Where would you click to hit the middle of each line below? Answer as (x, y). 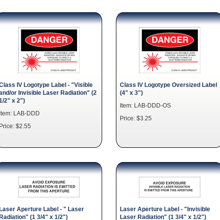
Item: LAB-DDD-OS (145, 105)
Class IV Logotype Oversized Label (168, 85)
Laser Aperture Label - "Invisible (165, 209)
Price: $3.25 (136, 118)
